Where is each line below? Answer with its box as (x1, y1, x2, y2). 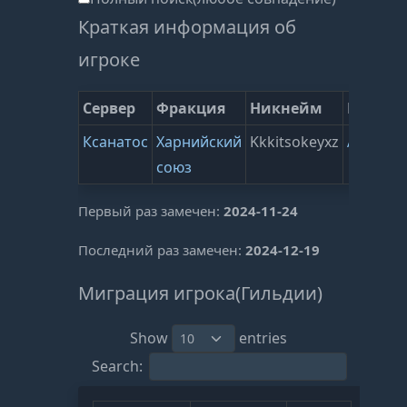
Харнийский (156, 132, 243, 153)
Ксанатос (83, 132, 149, 153)
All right (347, 132, 402, 153)
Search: (91, 356, 143, 377)
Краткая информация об (78, 15, 297, 40)
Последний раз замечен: (78, 241, 246, 260)
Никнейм (250, 98, 323, 119)
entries (234, 328, 287, 349)
